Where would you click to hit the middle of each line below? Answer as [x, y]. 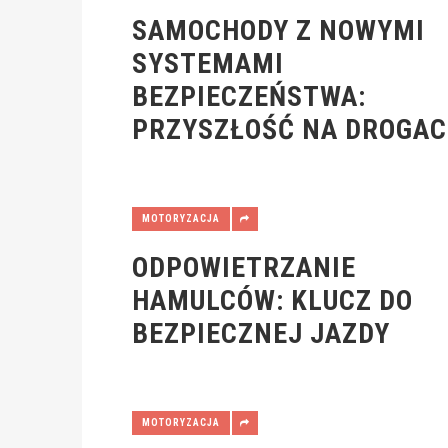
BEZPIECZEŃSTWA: [249, 96]
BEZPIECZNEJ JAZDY [261, 333]
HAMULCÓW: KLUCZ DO [272, 300]
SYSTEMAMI [208, 63]
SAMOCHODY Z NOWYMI [278, 30]
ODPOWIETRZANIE [244, 267]
